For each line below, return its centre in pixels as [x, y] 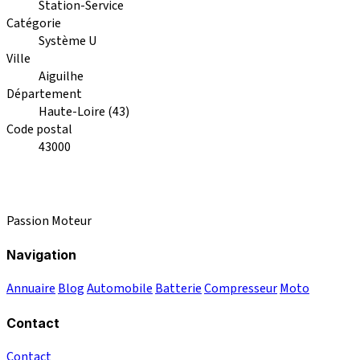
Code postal [39, 129]
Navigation [41, 255]
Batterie [178, 289]
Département [44, 94]
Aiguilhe [61, 76]
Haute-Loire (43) [84, 111]
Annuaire [31, 289]
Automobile [120, 289]
